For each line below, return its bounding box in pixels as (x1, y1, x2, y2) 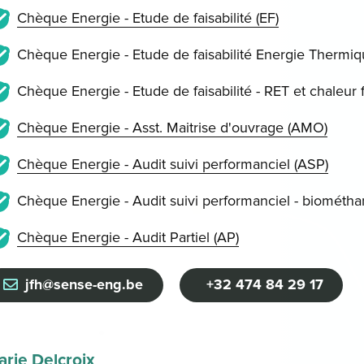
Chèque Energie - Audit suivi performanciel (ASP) (16, 155, 328, 174)
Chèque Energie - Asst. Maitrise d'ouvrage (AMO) (16, 119, 327, 137)
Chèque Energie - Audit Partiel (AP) (16, 228, 239, 247)
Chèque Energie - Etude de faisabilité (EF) (16, 9, 279, 28)
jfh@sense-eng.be (25, 275, 144, 294)
